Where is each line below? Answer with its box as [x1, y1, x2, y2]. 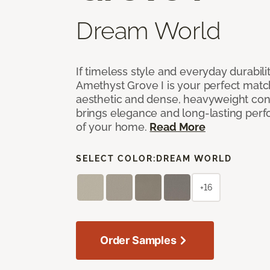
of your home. [76, 120, 150, 133]
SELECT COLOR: [76, 153, 156, 163]
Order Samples [100, 233, 177, 246]
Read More [149, 120, 206, 133]
